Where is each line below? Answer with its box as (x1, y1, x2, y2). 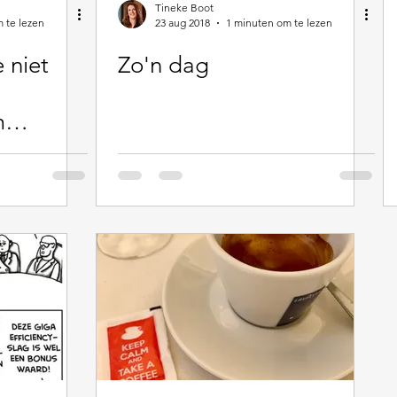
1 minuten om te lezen (226, 16, 332, 29)
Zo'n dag (118, 51, 209, 79)
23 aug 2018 (155, 16, 210, 29)
